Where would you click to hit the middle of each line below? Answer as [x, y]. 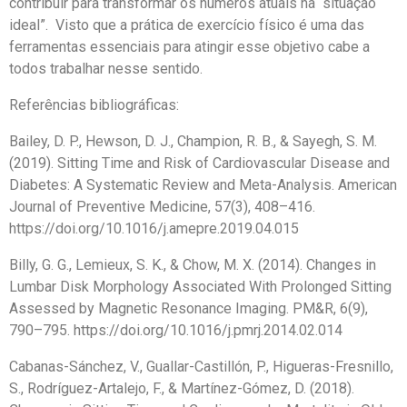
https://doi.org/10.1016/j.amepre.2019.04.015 [154, 229]
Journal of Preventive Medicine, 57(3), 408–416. [162, 207]
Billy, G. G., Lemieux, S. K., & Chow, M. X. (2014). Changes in [193, 265]
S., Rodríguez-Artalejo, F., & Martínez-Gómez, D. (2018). [182, 389]
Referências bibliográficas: [94, 105]
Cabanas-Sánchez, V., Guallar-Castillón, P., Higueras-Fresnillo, [201, 367]
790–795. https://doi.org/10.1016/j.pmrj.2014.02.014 [178, 331]
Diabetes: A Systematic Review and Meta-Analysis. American [203, 185]
